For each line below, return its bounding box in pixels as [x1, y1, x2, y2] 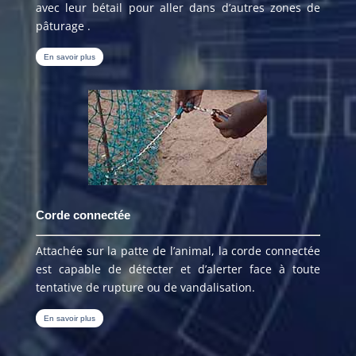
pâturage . [35, 17, 91, 33]
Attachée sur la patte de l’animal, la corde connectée [35, 242, 321, 258]
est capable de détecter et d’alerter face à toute [35, 261, 321, 277]
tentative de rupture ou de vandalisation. [35, 279, 255, 295]
